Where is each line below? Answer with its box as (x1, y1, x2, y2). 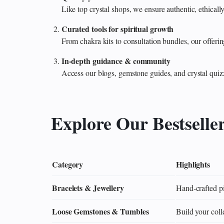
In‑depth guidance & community (61, 54, 170, 66)
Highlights (176, 158, 210, 170)
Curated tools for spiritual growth (61, 22, 174, 34)
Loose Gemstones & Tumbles (52, 205, 149, 217)
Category (52, 158, 83, 170)
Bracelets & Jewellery (52, 181, 124, 193)
